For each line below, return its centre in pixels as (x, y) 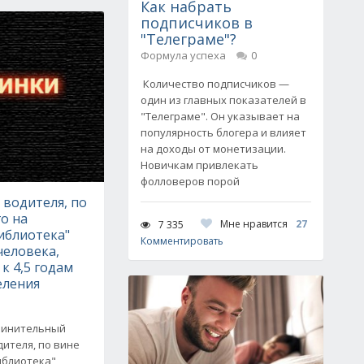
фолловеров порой (190, 181)
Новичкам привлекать (199, 165)
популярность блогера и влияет (223, 132)
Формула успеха (183, 55)
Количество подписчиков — (215, 84)
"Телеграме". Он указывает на (220, 116)
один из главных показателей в (223, 100)
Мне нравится (254, 224)
